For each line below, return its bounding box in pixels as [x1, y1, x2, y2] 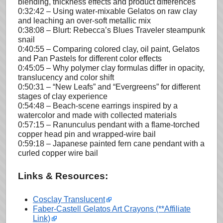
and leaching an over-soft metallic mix [18, 16, 151, 25]
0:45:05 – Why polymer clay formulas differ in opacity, [18, 64, 205, 72]
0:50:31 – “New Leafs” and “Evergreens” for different [18, 83, 200, 91]
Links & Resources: [18, 171, 108, 181]
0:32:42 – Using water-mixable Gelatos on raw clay [18, 7, 197, 15]
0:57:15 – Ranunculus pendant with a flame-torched [18, 120, 200, 129]
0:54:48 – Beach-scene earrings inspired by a [18, 102, 178, 110]
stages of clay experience [18, 92, 108, 101]
